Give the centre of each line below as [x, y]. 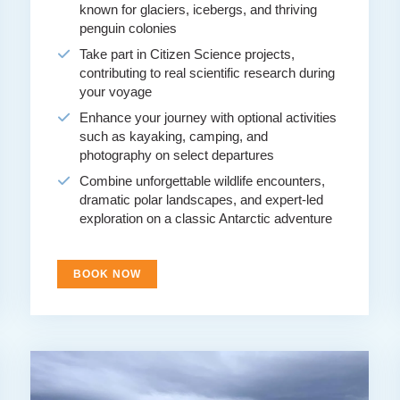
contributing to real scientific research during [208, 73]
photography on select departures [177, 155]
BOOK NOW [108, 275]
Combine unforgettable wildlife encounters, [203, 181]
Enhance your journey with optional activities [208, 118]
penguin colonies [129, 29]
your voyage [116, 92]
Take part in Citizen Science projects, [187, 54]
